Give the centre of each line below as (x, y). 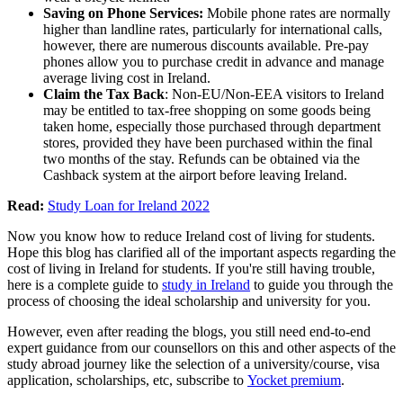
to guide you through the (322, 284)
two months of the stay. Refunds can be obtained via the (201, 158)
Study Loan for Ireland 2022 (129, 205)
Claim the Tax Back (104, 94)
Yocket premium (294, 380)
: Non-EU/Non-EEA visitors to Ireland (274, 94)
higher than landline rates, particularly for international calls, (213, 29)
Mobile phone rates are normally (299, 13)
